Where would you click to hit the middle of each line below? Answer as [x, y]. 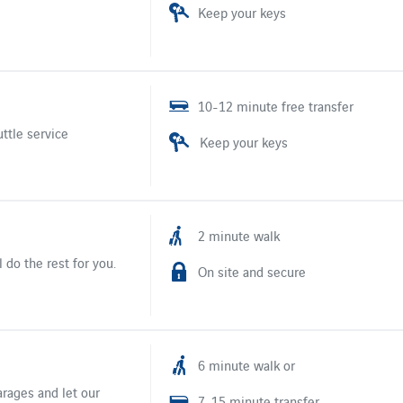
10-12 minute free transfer [275, 105]
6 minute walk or [246, 364]
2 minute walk [238, 235]
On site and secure [251, 271]
